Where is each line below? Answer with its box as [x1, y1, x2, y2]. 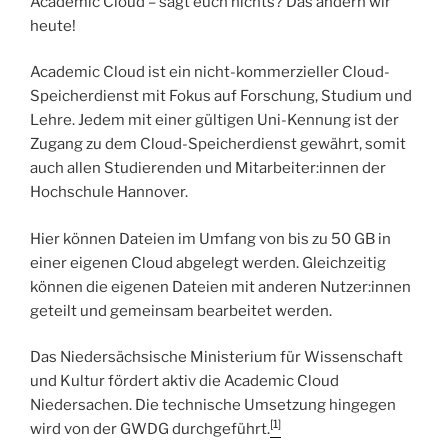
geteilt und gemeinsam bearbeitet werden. [30, 301, 332, 320]
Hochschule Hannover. [30, 183, 188, 202]
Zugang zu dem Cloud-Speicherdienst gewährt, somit [30, 135, 406, 154]
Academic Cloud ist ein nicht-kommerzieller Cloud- [30, 63, 390, 82]
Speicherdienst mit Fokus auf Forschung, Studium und [30, 87, 412, 106]
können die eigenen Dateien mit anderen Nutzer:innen [30, 277, 411, 296]
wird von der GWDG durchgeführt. [30, 420, 270, 439]
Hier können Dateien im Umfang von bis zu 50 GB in [30, 229, 391, 248]
